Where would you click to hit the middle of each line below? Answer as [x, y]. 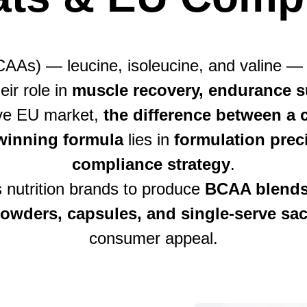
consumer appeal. [153, 238]
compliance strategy [151, 164]
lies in [148, 139]
